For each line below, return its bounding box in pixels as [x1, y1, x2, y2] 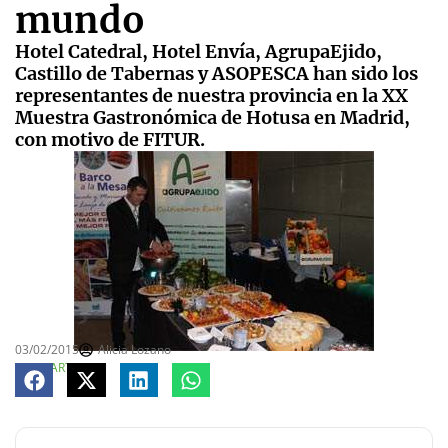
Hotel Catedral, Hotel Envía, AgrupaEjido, [15, 40, 382, 64]
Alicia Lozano [98, 341, 171, 359]
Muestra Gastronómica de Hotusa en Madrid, [15, 106, 410, 130]
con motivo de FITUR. [15, 128, 205, 152]
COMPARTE [15, 359, 79, 377]
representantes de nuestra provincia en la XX [15, 84, 408, 108]
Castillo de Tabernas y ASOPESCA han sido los [15, 62, 418, 86]
